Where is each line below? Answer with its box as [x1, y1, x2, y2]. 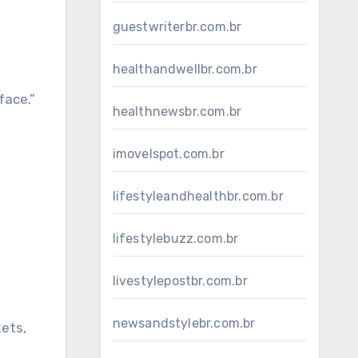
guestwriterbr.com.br [112, 19, 242, 34]
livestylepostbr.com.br [112, 273, 248, 288]
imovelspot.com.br [112, 146, 225, 161]
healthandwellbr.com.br [112, 62, 257, 77]
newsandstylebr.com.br [112, 316, 256, 331]
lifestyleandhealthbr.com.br [112, 189, 284, 204]
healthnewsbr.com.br [112, 104, 242, 119]
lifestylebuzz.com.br [112, 231, 239, 246]
